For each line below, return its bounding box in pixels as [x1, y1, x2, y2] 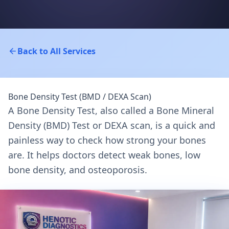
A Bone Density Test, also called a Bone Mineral [8, 104, 214, 117]
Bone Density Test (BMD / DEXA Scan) [8, 91, 151, 102]
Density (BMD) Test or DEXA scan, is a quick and [8, 119, 215, 131]
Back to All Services [17, 45, 96, 57]
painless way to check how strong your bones [8, 134, 206, 146]
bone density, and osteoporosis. [8, 164, 147, 176]
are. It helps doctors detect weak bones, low [8, 149, 200, 161]
